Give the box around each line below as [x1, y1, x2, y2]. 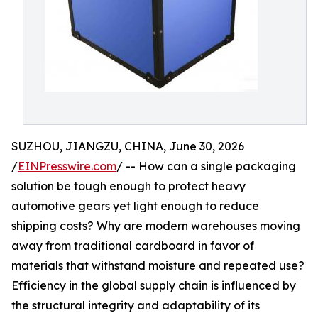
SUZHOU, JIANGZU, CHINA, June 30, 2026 [11, 139, 244, 153]
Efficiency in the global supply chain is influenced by [11, 278, 296, 292]
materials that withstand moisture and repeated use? [11, 258, 305, 273]
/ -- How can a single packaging [116, 159, 296, 173]
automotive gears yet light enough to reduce [11, 199, 259, 213]
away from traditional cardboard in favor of [11, 238, 254, 253]
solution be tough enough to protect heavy [11, 179, 246, 193]
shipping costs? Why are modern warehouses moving [11, 219, 300, 233]
